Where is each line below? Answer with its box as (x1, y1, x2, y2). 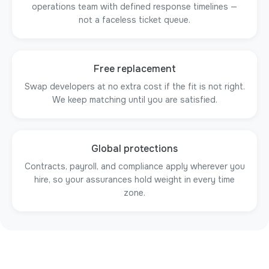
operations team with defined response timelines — (32, 1, 237, 12)
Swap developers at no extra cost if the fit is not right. (24, 81, 245, 92)
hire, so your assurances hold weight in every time (34, 174, 235, 185)
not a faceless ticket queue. (79, 14, 190, 25)
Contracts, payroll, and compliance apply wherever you (24, 161, 245, 172)
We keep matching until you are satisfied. (52, 94, 217, 105)
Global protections (91, 142, 178, 155)
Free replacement (93, 62, 176, 75)
